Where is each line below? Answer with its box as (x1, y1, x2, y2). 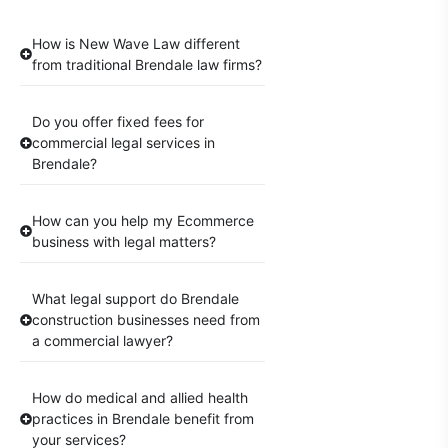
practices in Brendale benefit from (32, 410, 254, 428)
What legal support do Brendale (32, 290, 239, 308)
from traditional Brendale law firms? (32, 56, 262, 74)
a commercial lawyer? (32, 332, 173, 350)
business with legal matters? (32, 233, 216, 251)
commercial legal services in (32, 134, 215, 152)
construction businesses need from (32, 311, 260, 329)
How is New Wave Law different (32, 35, 240, 53)
